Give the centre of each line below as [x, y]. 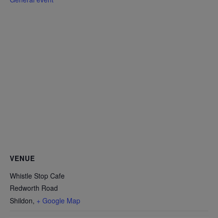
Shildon [21, 201]
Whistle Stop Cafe [37, 176]
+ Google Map [58, 201]
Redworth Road [34, 188]
